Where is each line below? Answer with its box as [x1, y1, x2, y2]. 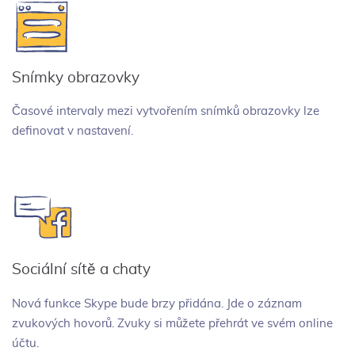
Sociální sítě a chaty [12, 262, 151, 277]
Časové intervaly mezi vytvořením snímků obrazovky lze [12, 105, 319, 117]
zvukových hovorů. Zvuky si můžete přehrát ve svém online [12, 318, 333, 330]
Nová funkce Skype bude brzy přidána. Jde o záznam [12, 298, 302, 310]
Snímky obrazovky [12, 71, 139, 86]
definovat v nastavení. [12, 125, 133, 137]
